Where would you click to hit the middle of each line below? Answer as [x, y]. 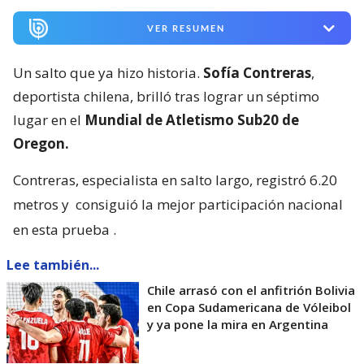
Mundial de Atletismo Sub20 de [190, 120]
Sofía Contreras [257, 73]
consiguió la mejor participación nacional [209, 205]
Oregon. [41, 144]
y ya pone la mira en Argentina [238, 325]
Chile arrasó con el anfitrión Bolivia [251, 290]
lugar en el [47, 120]
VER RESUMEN [186, 28]
